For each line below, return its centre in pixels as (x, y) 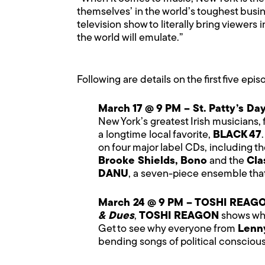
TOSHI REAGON (179, 216)
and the (227, 161)
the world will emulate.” (130, 38)
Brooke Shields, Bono (153, 161)
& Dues (116, 216)
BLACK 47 (237, 135)
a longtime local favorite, (156, 135)
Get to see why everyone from (168, 229)
